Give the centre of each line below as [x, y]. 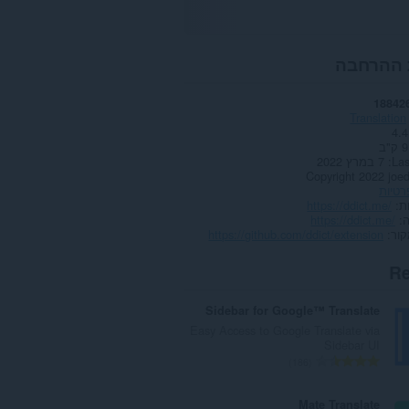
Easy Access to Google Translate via [285, 330]
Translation [378, 117]
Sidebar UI [352, 344]
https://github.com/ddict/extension [296, 234]
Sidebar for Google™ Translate [293, 311]
